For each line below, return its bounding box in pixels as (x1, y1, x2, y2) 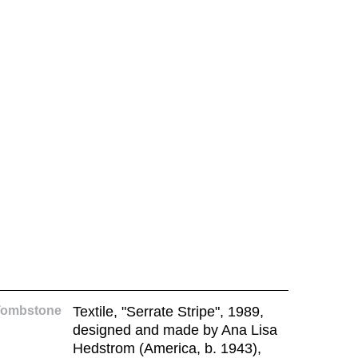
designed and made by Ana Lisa (72, 322, 277, 338)
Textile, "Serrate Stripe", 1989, (72, 304, 264, 320)
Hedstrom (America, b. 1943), (72, 340, 261, 356)
